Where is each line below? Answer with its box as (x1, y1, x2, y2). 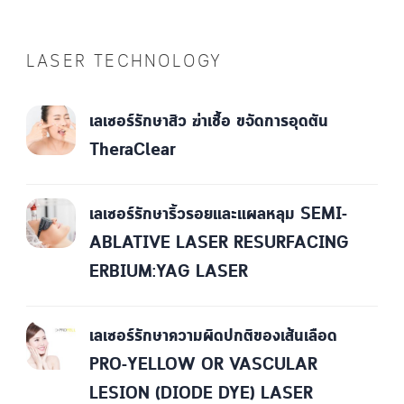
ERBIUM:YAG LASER (89, 260, 248, 286)
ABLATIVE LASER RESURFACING (89, 231, 349, 257)
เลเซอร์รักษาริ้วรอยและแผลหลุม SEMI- (89, 202, 347, 228)
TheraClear (89, 138, 176, 164)
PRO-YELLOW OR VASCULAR (89, 353, 317, 379)
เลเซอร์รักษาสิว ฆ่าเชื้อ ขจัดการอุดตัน (89, 109, 328, 135)
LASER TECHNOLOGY (26, 50, 223, 75)
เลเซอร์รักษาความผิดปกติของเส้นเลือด (89, 324, 337, 350)
